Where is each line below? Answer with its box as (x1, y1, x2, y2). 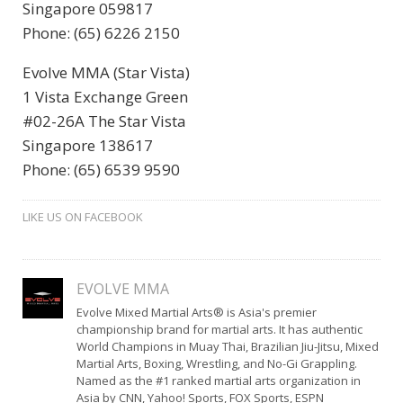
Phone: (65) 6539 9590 (22, 159, 180, 181)
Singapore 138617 (22, 135, 153, 157)
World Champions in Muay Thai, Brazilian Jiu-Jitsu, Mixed (76, 338, 379, 355)
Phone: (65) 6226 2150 (22, 22, 180, 44)
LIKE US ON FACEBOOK (22, 209, 143, 226)
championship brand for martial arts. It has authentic (76, 321, 363, 338)
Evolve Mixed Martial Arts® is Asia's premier (76, 304, 317, 321)
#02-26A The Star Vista (22, 111, 186, 132)
